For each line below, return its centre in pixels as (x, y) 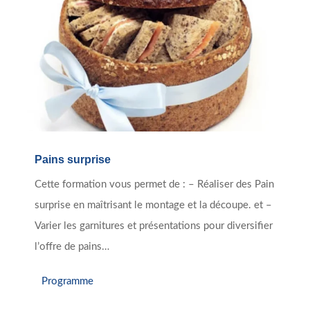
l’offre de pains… (72, 247)
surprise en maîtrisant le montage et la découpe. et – (153, 206)
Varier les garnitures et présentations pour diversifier (154, 226)
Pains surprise (73, 160)
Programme (67, 281)
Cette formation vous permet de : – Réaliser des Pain (154, 185)
